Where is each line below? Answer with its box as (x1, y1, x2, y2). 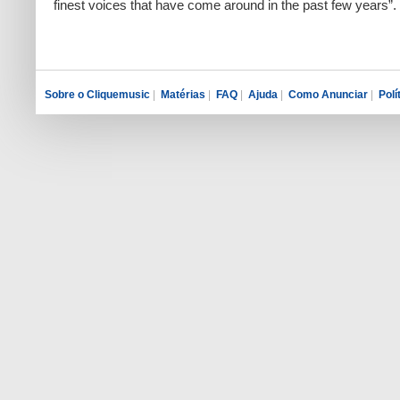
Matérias (161, 88, 205, 101)
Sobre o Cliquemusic (45, 88, 150, 101)
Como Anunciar (288, 88, 368, 101)
